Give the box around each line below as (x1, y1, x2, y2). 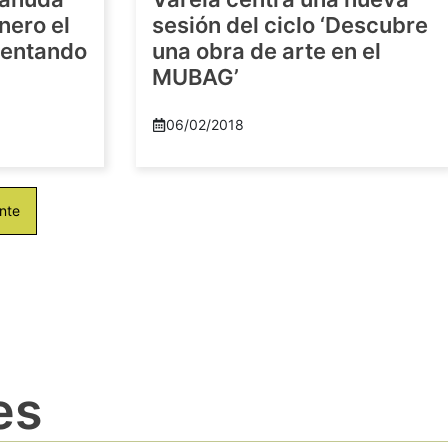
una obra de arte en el (152, 38, 381, 65)
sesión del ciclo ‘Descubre (152, 12, 428, 39)
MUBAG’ (152, 64, 239, 91)
